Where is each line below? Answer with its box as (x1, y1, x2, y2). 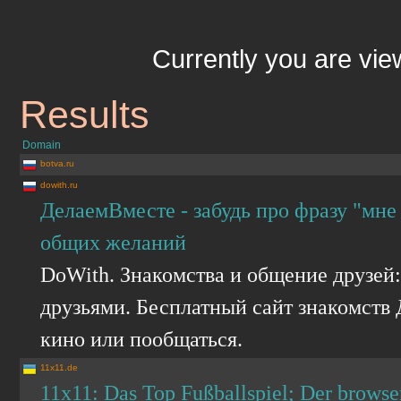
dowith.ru (40, 180, 78, 190)
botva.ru (40, 158, 74, 168)
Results (20, 93, 149, 136)
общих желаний (40, 230, 186, 254)
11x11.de (40, 363, 78, 372)
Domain (22, 139, 61, 151)
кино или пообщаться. (40, 327, 243, 351)
